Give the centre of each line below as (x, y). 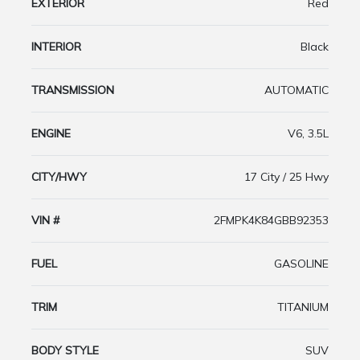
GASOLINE (301, 263)
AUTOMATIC (297, 90)
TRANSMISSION (73, 90)
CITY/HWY (59, 176)
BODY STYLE (65, 350)
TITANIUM (303, 307)
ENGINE (51, 133)
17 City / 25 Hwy (286, 176)
